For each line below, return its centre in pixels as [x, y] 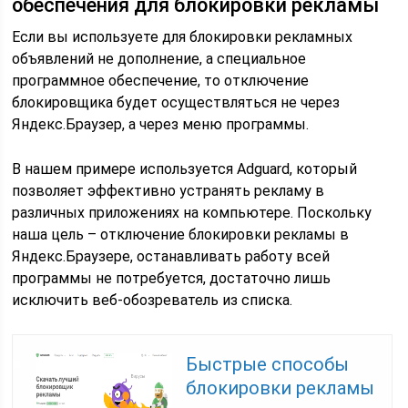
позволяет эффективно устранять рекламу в [168, 191]
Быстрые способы [268, 364]
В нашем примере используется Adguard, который [185, 169]
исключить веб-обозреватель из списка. [153, 300]
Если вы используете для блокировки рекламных [183, 37]
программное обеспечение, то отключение [161, 81]
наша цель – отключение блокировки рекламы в [181, 235]
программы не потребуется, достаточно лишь [172, 278]
